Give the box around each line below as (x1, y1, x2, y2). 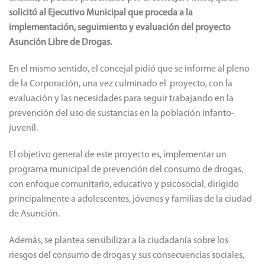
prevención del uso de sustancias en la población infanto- (9, 108, 234, 118)
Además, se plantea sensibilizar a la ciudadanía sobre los (9, 235, 228, 245)
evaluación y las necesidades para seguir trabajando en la (9, 93, 234, 104)
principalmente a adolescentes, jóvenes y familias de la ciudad (9, 194, 252, 204)
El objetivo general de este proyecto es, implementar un (9, 150, 227, 160)
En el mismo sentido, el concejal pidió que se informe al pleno (9, 64, 250, 74)
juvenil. (9, 123, 38, 133)
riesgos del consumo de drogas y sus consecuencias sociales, (9, 250, 244, 260)
